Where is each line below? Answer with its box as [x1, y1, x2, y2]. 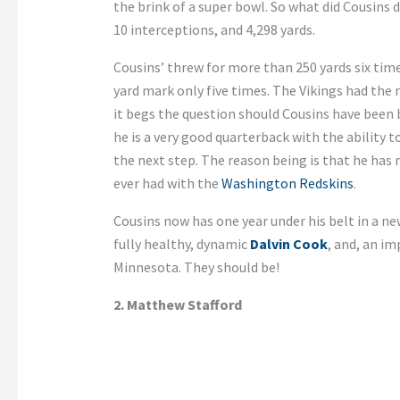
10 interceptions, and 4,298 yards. [112, 21, 315, 39]
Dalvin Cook [249, 235, 328, 254]
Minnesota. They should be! [112, 258, 279, 277]
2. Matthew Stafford [112, 296, 242, 314]
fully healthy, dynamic [112, 235, 250, 254]
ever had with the [112, 174, 221, 193]
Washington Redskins [221, 174, 354, 193]
